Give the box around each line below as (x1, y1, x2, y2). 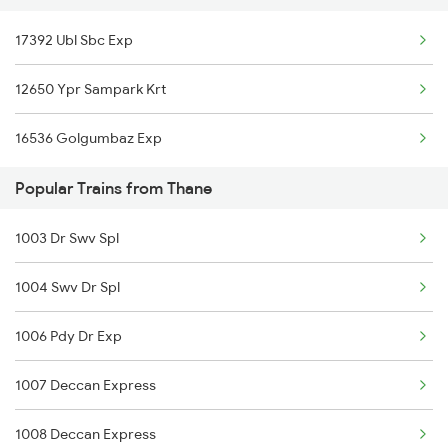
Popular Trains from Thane (15, 177, 212, 198)
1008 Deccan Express (15, 424, 156, 443)
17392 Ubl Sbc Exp (15, 30, 133, 49)
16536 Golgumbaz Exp (15, 128, 162, 147)
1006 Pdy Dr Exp (15, 326, 122, 345)
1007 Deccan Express (15, 375, 156, 394)
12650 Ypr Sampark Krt (15, 79, 167, 98)
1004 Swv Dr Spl (15, 277, 120, 296)
